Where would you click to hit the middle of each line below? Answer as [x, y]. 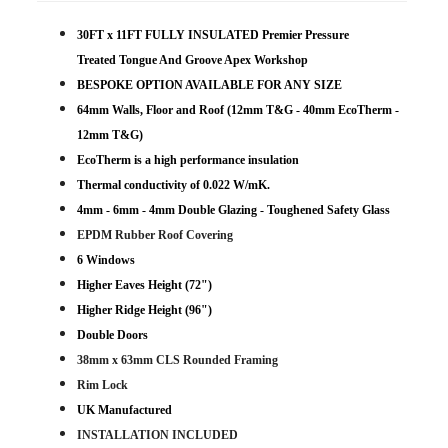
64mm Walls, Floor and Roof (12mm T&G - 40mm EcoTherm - [237, 110]
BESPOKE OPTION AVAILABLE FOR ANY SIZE [209, 85]
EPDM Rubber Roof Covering [154, 235]
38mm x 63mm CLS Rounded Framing [177, 360]
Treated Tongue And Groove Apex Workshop [192, 60]
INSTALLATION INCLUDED [158, 435]
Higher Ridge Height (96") [144, 310]
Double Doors [112, 335]
